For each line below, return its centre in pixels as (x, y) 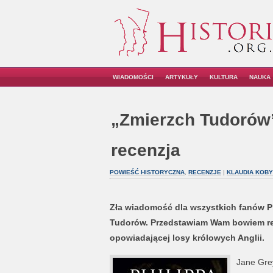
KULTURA (224, 77)
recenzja (145, 150)
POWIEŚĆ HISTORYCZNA (147, 172)
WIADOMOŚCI (133, 77)
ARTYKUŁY (182, 77)
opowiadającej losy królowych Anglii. (187, 238)
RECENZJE (204, 172)
